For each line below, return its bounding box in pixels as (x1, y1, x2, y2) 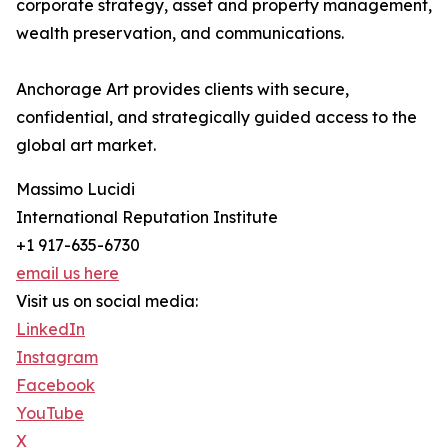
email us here (16, 263, 119, 283)
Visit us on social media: (16, 291, 198, 311)
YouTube (16, 403, 84, 423)
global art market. (16, 135, 156, 155)
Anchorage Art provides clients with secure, (16, 79, 349, 99)
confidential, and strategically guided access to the (16, 107, 417, 127)
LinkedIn (16, 319, 85, 339)
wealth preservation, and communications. (16, 23, 344, 43)
